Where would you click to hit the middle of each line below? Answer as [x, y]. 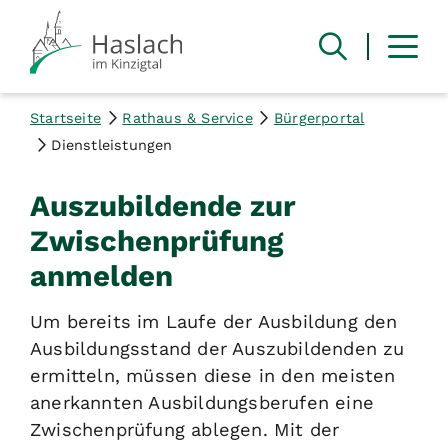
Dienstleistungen [112, 144]
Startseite [65, 117]
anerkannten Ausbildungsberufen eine [202, 402]
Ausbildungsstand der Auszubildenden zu [217, 348]
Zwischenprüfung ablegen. [152, 429]
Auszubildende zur [163, 205]
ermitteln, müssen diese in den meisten [213, 375]
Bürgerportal [319, 117]
